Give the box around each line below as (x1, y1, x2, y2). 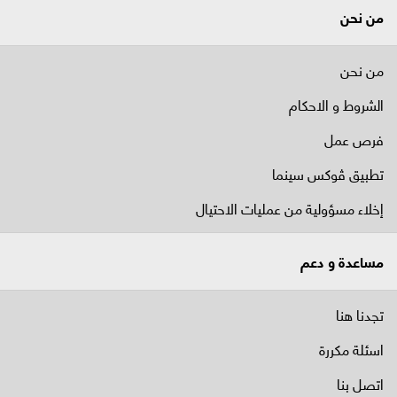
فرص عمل (324, 124, 384, 152)
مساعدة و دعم (300, 246, 384, 275)
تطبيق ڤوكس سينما (272, 159, 384, 187)
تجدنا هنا (336, 300, 384, 328)
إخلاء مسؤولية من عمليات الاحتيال (196, 193, 384, 222)
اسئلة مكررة (319, 334, 384, 362)
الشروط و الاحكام (289, 90, 384, 118)
